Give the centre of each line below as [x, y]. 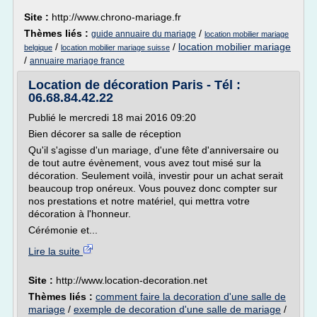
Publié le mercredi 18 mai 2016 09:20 [112, 117]
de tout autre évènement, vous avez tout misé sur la [145, 163]
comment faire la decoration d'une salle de [191, 296]
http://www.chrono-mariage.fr [116, 17]
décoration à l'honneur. [80, 214]
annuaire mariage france [77, 61]
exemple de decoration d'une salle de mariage [177, 309]
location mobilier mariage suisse [115, 47]
